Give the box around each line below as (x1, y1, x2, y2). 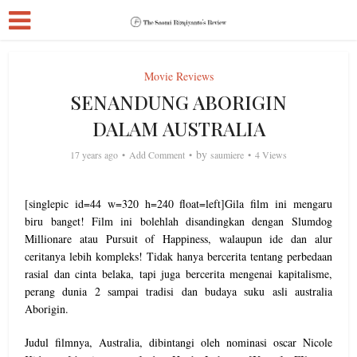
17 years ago (70, 148, 118, 161)
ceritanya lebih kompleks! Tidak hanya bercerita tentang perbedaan (25, 249, 332, 264)
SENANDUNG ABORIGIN (70, 89, 287, 115)
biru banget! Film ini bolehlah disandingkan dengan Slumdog (25, 214, 332, 229)
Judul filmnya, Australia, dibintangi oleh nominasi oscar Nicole (25, 335, 332, 350)
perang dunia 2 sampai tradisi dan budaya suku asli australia (25, 284, 332, 299)
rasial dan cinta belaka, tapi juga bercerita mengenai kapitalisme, (25, 266, 332, 281)
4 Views (255, 148, 287, 161)
